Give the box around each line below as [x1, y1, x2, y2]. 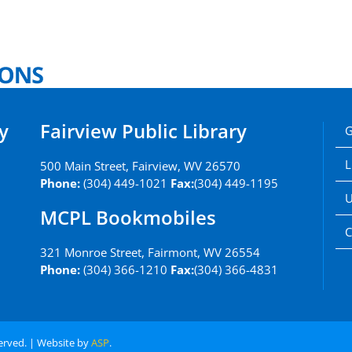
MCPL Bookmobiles [39, 204, 216, 230]
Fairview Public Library [39, 118, 247, 144]
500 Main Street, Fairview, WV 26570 [39, 158, 240, 174]
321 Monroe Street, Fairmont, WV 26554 [39, 244, 260, 260]
